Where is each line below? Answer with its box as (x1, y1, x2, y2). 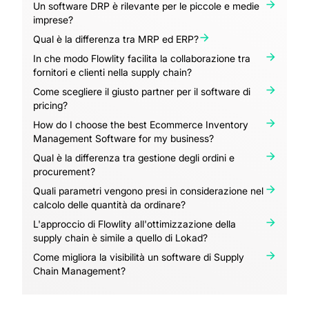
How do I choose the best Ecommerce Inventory (33, 119, 248, 131)
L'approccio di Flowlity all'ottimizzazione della (33, 218, 236, 230)
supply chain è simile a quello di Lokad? (33, 232, 208, 244)
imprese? (33, 14, 73, 26)
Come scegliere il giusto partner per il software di (33, 86, 250, 98)
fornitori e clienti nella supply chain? (33, 66, 192, 79)
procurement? (33, 166, 95, 178)
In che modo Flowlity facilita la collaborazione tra (33, 52, 250, 65)
